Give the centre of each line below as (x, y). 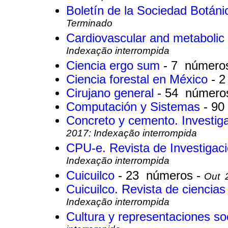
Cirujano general (112, 93)
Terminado (89, 25)
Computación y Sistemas (135, 107)
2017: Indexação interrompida (132, 135)
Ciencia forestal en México (139, 80)
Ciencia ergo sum (115, 66)
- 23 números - (161, 176)
